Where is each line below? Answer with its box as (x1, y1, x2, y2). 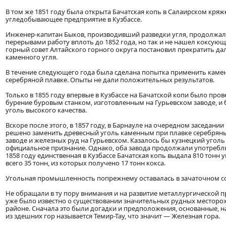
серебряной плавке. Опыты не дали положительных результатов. (6, 75, 214, 85)
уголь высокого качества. (6, 105, 87, 115)
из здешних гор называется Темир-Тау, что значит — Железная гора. (6, 211, 220, 221)
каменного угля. (6, 52, 58, 62)
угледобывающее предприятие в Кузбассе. (6, 15, 142, 24)
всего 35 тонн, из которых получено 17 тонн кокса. (6, 158, 165, 168)
